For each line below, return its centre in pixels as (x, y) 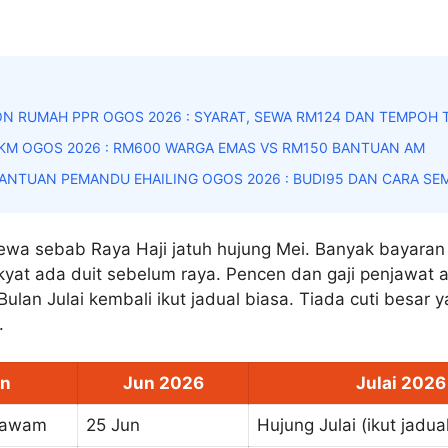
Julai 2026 (401, 383)
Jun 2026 (163, 383)
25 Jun (113, 425)
